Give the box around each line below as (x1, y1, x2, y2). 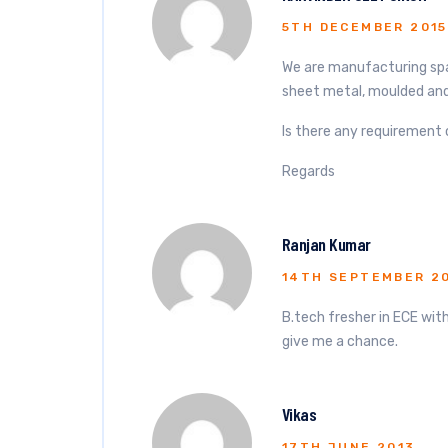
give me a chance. (282, 333, 398, 350)
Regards (282, 163, 335, 180)
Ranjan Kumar (282, 233, 371, 255)
